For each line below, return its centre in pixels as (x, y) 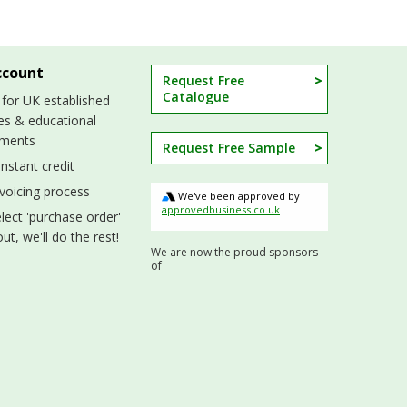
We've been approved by (238, 195)
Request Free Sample (229, 147)
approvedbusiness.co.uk (221, 210)
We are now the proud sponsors (234, 253)
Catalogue (196, 96)
